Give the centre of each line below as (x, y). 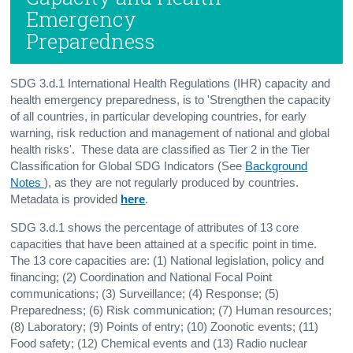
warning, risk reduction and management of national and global (170, 133)
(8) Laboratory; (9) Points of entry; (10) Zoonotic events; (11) (165, 327)
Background (277, 166)
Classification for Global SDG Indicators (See (128, 166)
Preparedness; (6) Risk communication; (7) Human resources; (171, 310)
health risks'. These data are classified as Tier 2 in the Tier (160, 149)
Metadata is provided (66, 199)
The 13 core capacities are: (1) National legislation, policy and (167, 260)
